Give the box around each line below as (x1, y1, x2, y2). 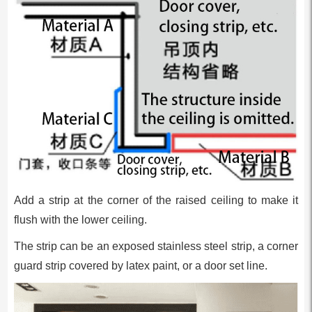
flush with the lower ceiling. (13, 214, 147, 226)
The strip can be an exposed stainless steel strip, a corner (13, 240, 299, 253)
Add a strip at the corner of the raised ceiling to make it (13, 194, 299, 207)
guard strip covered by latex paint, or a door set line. (13, 260, 267, 272)
